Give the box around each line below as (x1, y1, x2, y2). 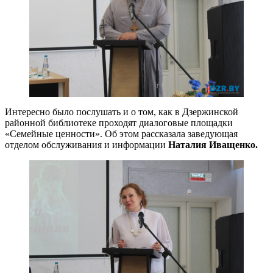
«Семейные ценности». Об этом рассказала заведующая (5, 129, 238, 139)
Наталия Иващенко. (168, 140, 258, 150)
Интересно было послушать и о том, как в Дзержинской (5, 107, 238, 117)
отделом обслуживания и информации (5, 140, 168, 150)
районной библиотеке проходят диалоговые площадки (5, 118, 233, 128)
